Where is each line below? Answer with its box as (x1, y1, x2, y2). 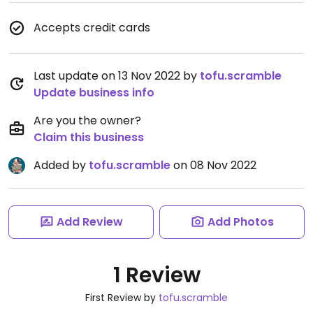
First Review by (85, 291, 159, 305)
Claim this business (34, 129, 144, 145)
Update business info (34, 85, 154, 101)
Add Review (56, 214, 123, 230)
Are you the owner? (34, 112, 141, 129)
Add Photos (207, 214, 274, 230)
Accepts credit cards (34, 20, 150, 36)
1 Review (112, 261, 201, 290)
